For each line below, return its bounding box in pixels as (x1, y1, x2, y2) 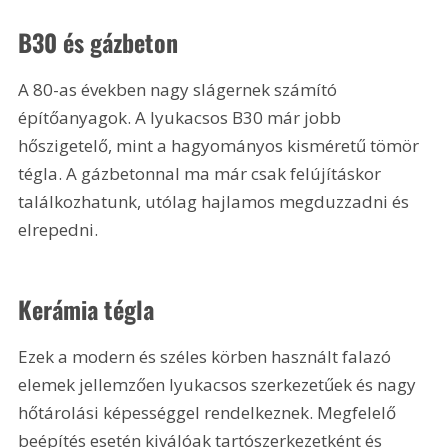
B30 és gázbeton (18, 24, 179, 61)
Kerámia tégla (18, 290, 155, 327)
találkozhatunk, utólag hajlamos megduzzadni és (18, 190, 414, 214)
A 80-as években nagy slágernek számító (18, 78, 342, 102)
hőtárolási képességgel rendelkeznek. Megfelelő (18, 400, 401, 424)
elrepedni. (18, 218, 99, 242)
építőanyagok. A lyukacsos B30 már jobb (18, 106, 346, 130)
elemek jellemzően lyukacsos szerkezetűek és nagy (18, 372, 421, 396)
